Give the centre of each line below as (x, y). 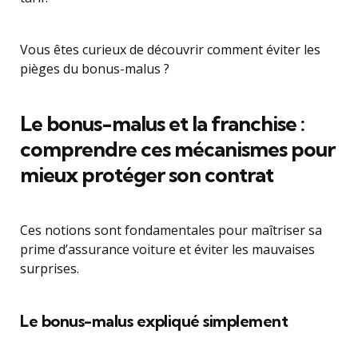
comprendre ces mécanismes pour (177, 149)
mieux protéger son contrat (147, 175)
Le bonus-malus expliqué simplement (154, 321)
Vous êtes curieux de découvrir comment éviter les (170, 50)
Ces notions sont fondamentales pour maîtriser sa (171, 230)
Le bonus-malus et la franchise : (162, 123)
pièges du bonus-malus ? (95, 69)
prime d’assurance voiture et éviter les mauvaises (167, 249)
